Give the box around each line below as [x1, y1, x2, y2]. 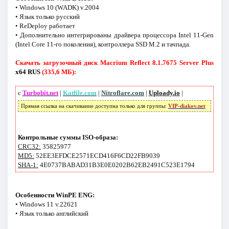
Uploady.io [148, 89, 180, 97]
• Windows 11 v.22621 [15, 200, 78, 209]
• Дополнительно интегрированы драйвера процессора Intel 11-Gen [15, 31, 214, 39]
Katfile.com [62, 89, 97, 97]
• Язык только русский [15, 13, 80, 21]
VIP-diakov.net [168, 103, 205, 109]
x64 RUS [15, 68, 40, 76]
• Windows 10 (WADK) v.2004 [15, 4, 99, 12]
